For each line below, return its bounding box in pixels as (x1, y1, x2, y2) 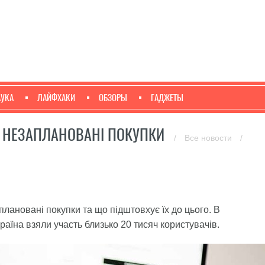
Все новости (185, 133, 234, 143)
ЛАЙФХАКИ (37, 92, 75, 104)
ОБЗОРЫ (99, 92, 127, 104)
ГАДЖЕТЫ (151, 92, 183, 104)
